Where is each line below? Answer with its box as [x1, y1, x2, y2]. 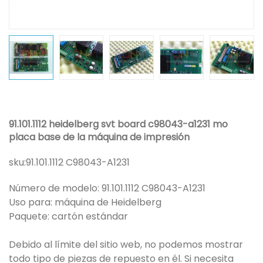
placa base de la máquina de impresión [9, 130, 190, 144]
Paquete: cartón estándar [9, 209, 128, 223]
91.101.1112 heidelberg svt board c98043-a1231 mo [9, 117, 228, 131]
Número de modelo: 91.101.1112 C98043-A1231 [9, 181, 205, 195]
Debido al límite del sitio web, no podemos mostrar [9, 237, 243, 251]
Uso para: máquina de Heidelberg [9, 195, 161, 209]
